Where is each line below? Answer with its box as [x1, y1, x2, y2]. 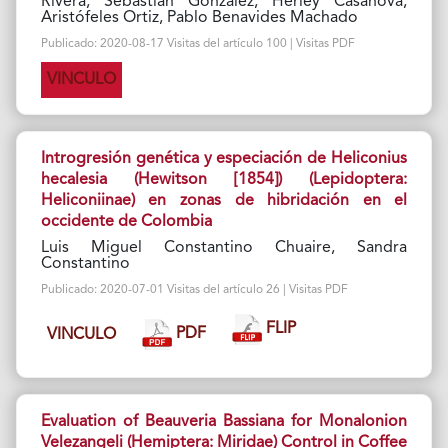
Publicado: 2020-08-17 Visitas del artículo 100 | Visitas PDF [40, 38, 355, 51]
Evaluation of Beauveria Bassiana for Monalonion [40, 414, 408, 431]
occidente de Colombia [40, 214, 212, 231]
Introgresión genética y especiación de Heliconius [40, 151, 408, 168]
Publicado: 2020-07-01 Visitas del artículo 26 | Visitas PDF [40, 284, 348, 297]
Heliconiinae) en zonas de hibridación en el [40, 193, 408, 210]
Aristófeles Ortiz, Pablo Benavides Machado [40, 10, 358, 27]
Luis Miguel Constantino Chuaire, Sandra [40, 240, 408, 257]
